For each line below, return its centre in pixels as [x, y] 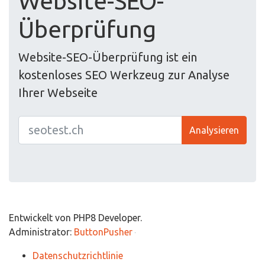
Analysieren [214, 130]
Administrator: [41, 232]
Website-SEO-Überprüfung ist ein [108, 57]
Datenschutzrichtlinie [78, 255]
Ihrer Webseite [58, 92]
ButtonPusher [103, 232]
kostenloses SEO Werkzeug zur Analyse [124, 75]
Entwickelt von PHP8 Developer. [75, 217]
